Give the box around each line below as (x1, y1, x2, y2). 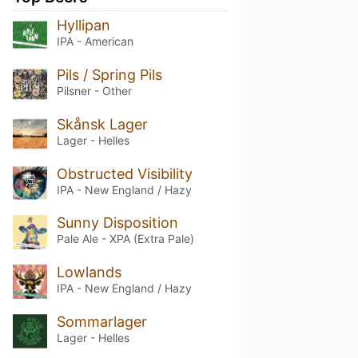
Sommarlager (56, 313, 147, 331)
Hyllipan (56, 16, 110, 34)
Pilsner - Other (56, 83, 132, 97)
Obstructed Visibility (56, 165, 193, 182)
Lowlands (56, 264, 121, 281)
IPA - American (56, 34, 133, 48)
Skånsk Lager (56, 115, 148, 133)
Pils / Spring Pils (56, 66, 162, 83)
